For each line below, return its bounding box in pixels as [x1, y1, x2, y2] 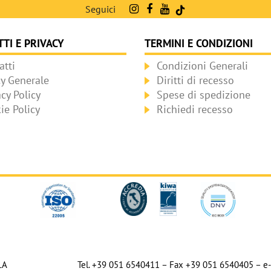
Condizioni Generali [157, 58, 248, 73]
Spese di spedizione [157, 87, 250, 102]
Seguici [85, 3, 116, 16]
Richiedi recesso [157, 102, 233, 116]
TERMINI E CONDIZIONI [145, 36, 253, 51]
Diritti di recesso [157, 73, 234, 87]
